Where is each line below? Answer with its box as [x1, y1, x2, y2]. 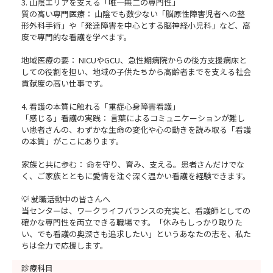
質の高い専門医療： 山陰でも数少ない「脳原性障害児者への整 [21, 7, 245, 19]
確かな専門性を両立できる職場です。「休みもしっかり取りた [21, 216, 243, 228]
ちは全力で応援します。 [21, 239, 108, 251]
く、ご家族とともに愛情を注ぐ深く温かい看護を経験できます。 [21, 169, 250, 182]
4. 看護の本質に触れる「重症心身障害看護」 [21, 100, 180, 112]
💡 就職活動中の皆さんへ [21, 193, 110, 205]
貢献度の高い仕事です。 [21, 77, 108, 89]
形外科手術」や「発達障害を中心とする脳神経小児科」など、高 [21, 19, 250, 31]
